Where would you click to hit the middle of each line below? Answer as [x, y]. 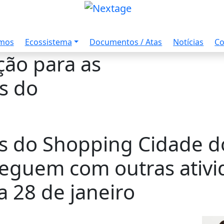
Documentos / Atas [126, 42]
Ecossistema [48, 42]
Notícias [188, 42]
